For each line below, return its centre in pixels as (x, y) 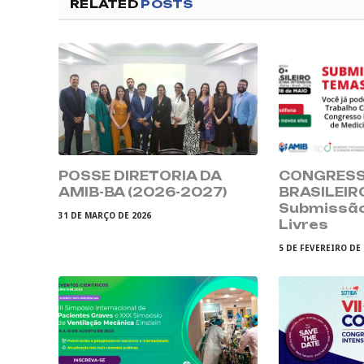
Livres (304, 224)
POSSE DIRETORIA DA (140, 175)
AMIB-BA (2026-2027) (143, 192)
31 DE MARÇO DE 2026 (105, 215)
